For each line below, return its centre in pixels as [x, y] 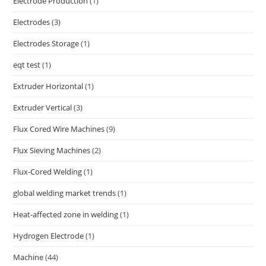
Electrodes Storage [46, 44]
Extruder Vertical [43, 108]
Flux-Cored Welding [48, 172]
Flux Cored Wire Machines [59, 129]
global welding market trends [65, 193]
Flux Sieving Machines [52, 151]
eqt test [27, 65]
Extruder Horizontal [48, 86]
